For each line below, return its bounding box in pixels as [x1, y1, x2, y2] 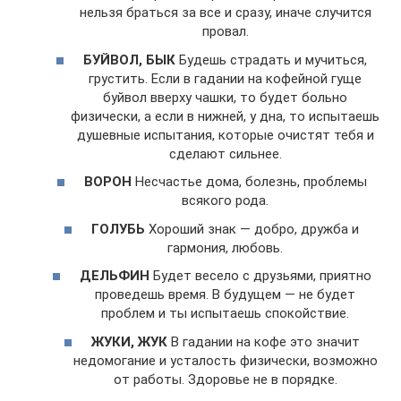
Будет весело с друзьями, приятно [149, 268, 371, 285]
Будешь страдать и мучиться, [175, 51, 367, 68]
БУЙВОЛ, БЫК [83, 51, 175, 68]
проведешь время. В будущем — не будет [95, 286, 355, 303]
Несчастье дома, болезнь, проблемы [131, 174, 367, 191]
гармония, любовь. [167, 239, 283, 256]
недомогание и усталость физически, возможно [73, 352, 378, 369]
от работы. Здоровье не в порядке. [113, 371, 337, 388]
